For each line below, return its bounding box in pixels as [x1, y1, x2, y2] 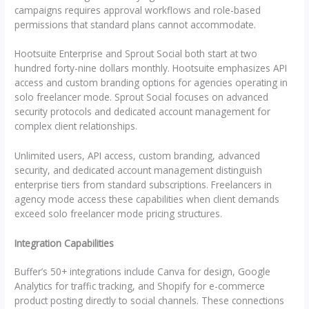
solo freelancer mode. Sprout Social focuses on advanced [14, 90, 269, 104]
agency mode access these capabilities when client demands [14, 192, 280, 206]
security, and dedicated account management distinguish [14, 163, 263, 177]
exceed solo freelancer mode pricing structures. [14, 207, 223, 221]
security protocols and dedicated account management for [14, 105, 271, 119]
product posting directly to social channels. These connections [14, 294, 285, 308]
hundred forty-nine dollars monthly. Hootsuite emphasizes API [14, 61, 288, 75]
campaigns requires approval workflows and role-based [14, 3, 261, 17]
